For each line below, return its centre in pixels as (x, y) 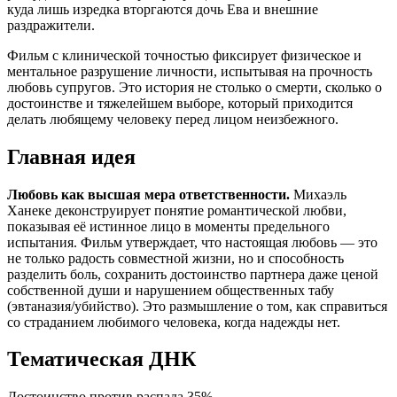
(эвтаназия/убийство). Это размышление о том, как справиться (197, 306)
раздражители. (51, 25)
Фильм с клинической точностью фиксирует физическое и (184, 55)
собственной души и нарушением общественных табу (171, 290)
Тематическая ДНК (101, 359)
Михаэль (318, 194)
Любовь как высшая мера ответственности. (148, 194)
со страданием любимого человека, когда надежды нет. (174, 322)
